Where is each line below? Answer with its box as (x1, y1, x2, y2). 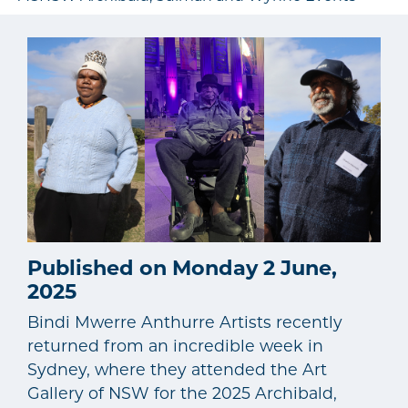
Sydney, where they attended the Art (27, 359, 327, 379)
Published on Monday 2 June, (27, 254, 337, 280)
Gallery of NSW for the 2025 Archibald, (27, 382, 337, 403)
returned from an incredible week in (27, 335, 323, 355)
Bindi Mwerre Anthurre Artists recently (27, 311, 342, 331)
